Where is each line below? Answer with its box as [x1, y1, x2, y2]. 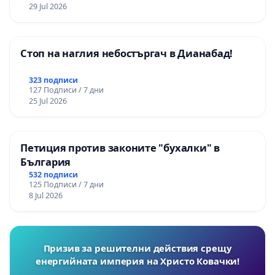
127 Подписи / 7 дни [28, 84, 104, 95]
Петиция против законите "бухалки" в [20, 140, 220, 155]
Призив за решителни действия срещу [43, 241, 232, 254]
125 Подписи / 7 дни [28, 179, 104, 190]
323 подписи [28, 74, 78, 85]
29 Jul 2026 [28, 1, 67, 12]
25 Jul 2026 [28, 95, 67, 106]
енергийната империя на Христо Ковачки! [35, 254, 240, 267]
